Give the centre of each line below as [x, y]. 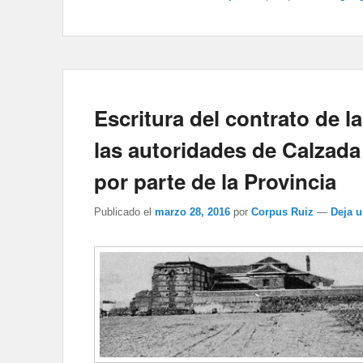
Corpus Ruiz [282, 212]
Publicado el [123, 212]
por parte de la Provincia [215, 181]
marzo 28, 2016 [192, 212]
